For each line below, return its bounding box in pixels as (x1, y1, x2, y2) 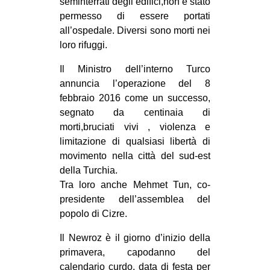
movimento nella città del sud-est (60, 150, 210, 161)
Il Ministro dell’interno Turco (60, 63, 210, 74)
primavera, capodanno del (60, 246, 210, 257)
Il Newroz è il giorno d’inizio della (60, 232, 210, 243)
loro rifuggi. (60, 39, 107, 50)
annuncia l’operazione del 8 (60, 78, 210, 89)
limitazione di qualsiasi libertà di (60, 136, 210, 146)
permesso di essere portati (60, 10, 210, 21)
